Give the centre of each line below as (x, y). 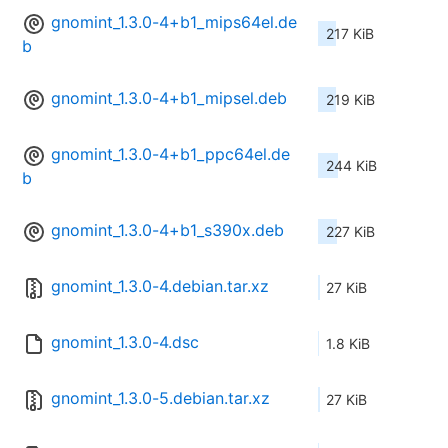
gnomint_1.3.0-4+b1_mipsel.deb (169, 98)
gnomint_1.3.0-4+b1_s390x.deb (167, 230)
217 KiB (350, 34)
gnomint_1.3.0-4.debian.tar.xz (160, 286)
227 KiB (350, 232)
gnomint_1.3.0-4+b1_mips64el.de (174, 22)
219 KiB (350, 100)
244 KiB (351, 166)
